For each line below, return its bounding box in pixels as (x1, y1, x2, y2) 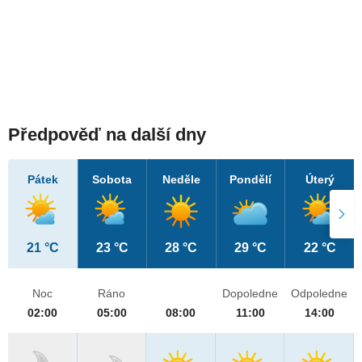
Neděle (162, 173, 200, 187)
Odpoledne (291, 287, 348, 301)
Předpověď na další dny (8, 124, 206, 145)
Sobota (92, 173, 133, 187)
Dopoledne (222, 287, 279, 301)
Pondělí (229, 173, 272, 187)
